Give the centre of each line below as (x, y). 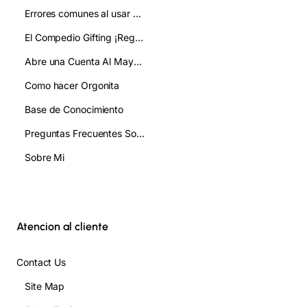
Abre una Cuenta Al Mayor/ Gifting (137, 62)
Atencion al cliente (62, 227)
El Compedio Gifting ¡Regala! (139, 38)
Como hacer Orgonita (72, 86)
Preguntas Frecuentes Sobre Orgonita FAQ (140, 134)
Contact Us (41, 262)
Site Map (45, 286)
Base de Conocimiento (74, 110)
